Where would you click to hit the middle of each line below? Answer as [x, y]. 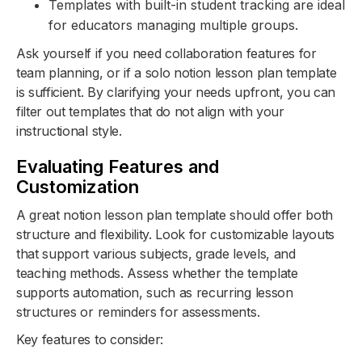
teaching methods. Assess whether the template [157, 274]
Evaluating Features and [118, 167]
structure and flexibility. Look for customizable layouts [176, 235]
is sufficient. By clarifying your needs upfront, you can [176, 93]
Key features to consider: [90, 340]
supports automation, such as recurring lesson [155, 293]
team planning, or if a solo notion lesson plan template [177, 73]
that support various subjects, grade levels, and [156, 254]
